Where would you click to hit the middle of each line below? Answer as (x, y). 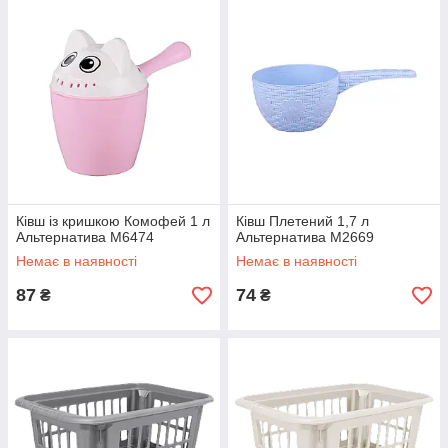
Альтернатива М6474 (85, 237)
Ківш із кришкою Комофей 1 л (113, 221)
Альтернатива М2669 (305, 237)
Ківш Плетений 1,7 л (302, 221)
